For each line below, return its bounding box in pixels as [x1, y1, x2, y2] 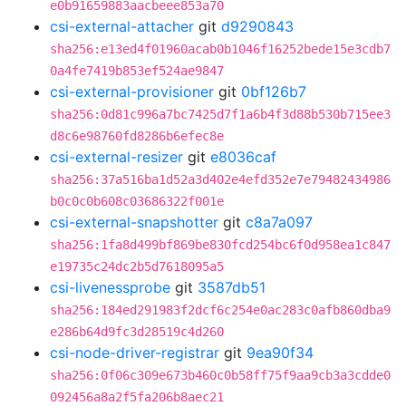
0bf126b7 [241, 82, 306, 101]
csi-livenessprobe [50, 278, 170, 296]
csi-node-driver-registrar [50, 343, 219, 362]
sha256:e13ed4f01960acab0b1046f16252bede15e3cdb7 [50, 42, 391, 56]
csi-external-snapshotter [50, 213, 218, 231]
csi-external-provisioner [50, 82, 214, 101]
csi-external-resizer [50, 148, 183, 166]
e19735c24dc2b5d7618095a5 [50, 259, 224, 274]
